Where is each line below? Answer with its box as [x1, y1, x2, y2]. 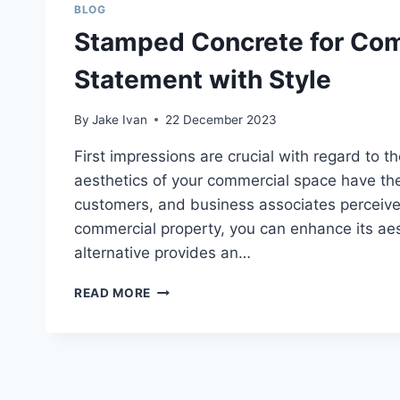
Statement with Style [74, 64, 331, 96]
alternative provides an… [74, 243, 251, 262]
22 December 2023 [165, 112, 278, 127]
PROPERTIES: [150, 355, 237, 371]
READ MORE [74, 285, 152, 300]
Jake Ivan [92, 112, 148, 127]
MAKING [150, 374, 204, 389]
